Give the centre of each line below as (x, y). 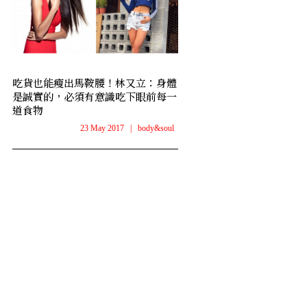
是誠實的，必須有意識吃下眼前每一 (94, 97)
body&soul (156, 128)
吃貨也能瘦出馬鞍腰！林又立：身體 (94, 83)
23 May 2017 (102, 128)
